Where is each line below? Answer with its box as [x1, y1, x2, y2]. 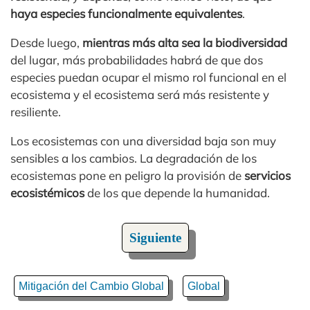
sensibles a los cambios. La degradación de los [10, 150, 257, 165]
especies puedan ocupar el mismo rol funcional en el [10, 69, 286, 84]
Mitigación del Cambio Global [19, 280, 164, 292]
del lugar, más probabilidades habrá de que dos [10, 52, 263, 67]
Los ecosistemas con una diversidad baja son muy [10, 133, 276, 148]
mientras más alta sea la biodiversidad [82, 35, 287, 50]
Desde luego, [10, 35, 82, 50]
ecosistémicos [10, 185, 84, 200]
